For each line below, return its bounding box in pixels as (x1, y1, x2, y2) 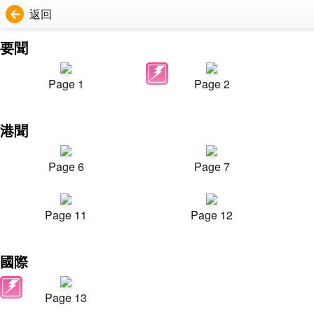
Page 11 (45, 207, 87, 223)
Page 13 (45, 289, 87, 306)
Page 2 (193, 76, 230, 92)
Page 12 (191, 207, 233, 223)
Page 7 (193, 158, 230, 175)
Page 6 (48, 158, 84, 175)
